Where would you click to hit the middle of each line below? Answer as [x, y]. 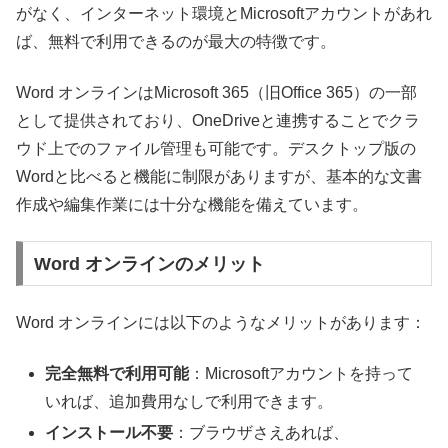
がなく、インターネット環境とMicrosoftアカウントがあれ [224, 14]
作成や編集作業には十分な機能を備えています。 [192, 204]
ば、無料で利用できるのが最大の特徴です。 [176, 42]
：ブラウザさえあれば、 [261, 432]
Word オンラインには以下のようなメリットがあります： [221, 323]
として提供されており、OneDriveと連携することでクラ [218, 120]
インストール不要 [109, 432]
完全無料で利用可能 [117, 373]
